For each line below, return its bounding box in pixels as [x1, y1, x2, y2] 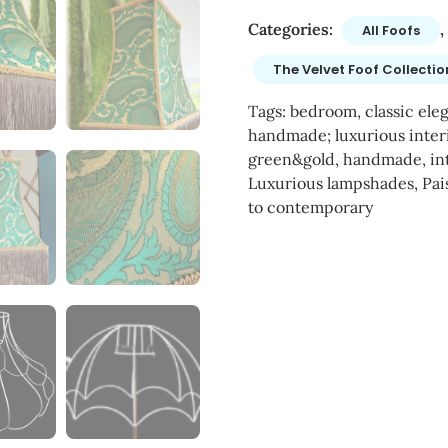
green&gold [247, 149, 335, 169]
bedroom [289, 101, 357, 121]
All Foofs [361, 21, 420, 40]
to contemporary [247, 197, 373, 217]
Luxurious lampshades [247, 173, 414, 193]
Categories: [247, 19, 337, 39]
